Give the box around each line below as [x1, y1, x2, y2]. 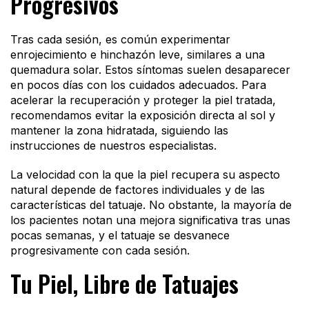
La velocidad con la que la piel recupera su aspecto [10, 167, 280, 181]
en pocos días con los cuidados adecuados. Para [10, 77, 266, 92]
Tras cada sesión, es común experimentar [10, 32, 230, 46]
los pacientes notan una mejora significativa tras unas [10, 212, 290, 227]
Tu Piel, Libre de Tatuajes [10, 266, 239, 301]
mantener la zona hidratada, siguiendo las [10, 123, 228, 137]
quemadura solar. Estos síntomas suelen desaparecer [10, 62, 290, 77]
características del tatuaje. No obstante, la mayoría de [10, 197, 292, 212]
